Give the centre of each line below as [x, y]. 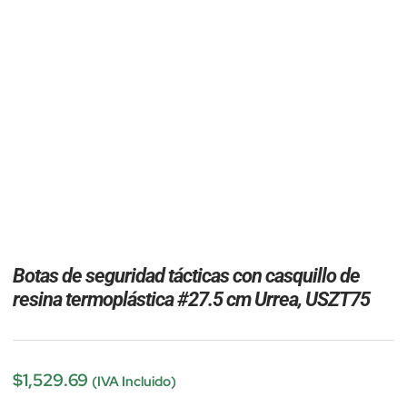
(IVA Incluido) [134, 381]
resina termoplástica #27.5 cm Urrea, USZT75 [191, 298]
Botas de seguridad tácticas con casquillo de [186, 275]
